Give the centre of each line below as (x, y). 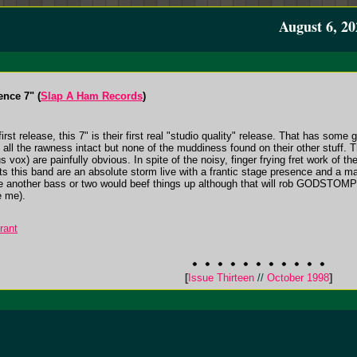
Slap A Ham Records (92, 96)
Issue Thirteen (222, 278)
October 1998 (296, 278)
